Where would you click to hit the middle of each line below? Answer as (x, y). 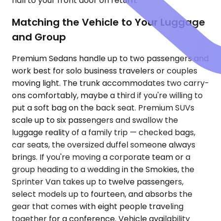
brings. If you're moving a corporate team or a (101, 157)
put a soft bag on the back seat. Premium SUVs (103, 108)
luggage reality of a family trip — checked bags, (104, 133)
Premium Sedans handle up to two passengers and (110, 59)
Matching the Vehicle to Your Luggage (109, 22)
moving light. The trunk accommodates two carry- (110, 83)
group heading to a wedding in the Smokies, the (103, 170)
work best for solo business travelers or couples (105, 71)
